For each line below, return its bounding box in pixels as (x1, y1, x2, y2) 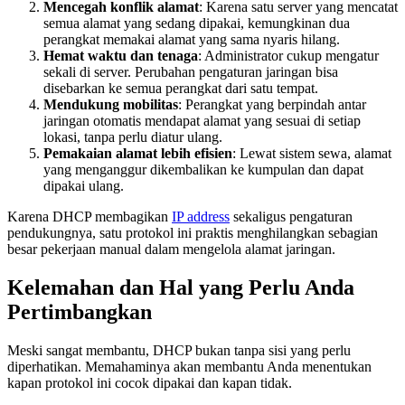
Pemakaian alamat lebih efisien (43, 145, 232, 161)
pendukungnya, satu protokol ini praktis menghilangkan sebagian (7, 224, 378, 240)
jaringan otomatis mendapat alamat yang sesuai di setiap (43, 112, 361, 128)
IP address (172, 208, 230, 224)
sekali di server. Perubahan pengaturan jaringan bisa (43, 63, 338, 80)
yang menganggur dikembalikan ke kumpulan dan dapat (43, 161, 363, 177)
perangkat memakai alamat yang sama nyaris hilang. (43, 31, 340, 47)
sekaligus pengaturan (230, 208, 353, 224)
